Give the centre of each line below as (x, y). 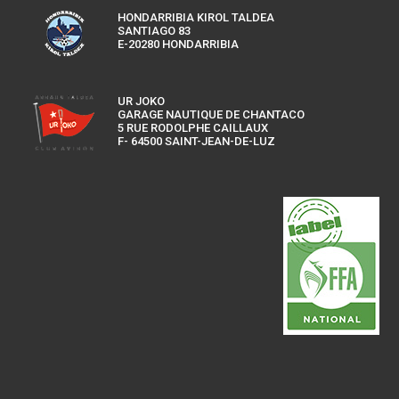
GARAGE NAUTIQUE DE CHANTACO (212, 115)
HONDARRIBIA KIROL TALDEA (196, 17)
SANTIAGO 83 (155, 30)
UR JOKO (142, 102)
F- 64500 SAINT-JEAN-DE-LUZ (197, 142)
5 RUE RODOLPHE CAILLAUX (193, 128)
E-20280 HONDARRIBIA (179, 44)
